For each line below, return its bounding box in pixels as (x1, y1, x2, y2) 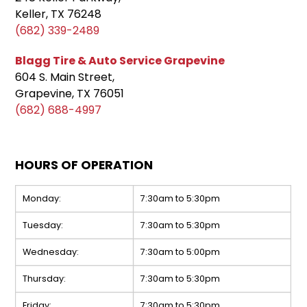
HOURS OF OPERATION (15, 157, 153, 174)
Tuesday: (23, 219, 64, 232)
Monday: (23, 193, 62, 205)
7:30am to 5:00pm (140, 246, 221, 258)
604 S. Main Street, (15, 69, 115, 86)
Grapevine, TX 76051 (15, 86, 125, 102)
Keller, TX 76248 (15, 6, 102, 23)
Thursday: (23, 273, 66, 285)
